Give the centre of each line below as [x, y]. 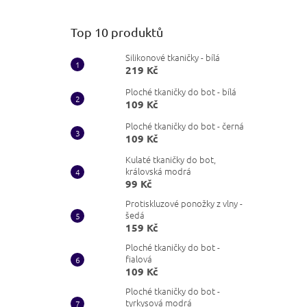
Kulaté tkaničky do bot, [171, 159]
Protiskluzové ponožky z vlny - [184, 203]
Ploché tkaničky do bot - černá [185, 126]
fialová [139, 258]
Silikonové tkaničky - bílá [173, 57]
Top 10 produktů [117, 32]
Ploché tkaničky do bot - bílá [181, 91]
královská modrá [158, 171]
